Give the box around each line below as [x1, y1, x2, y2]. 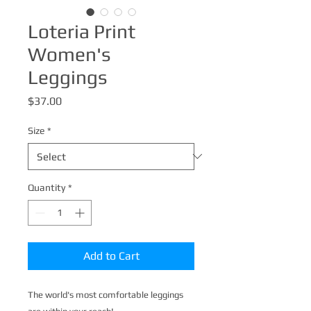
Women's [28, 42, 111, 65]
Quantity [28, 181, 65, 193]
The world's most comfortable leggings [28, 289, 183, 300]
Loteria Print [28, 19, 135, 42]
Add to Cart [83, 249, 140, 262]
